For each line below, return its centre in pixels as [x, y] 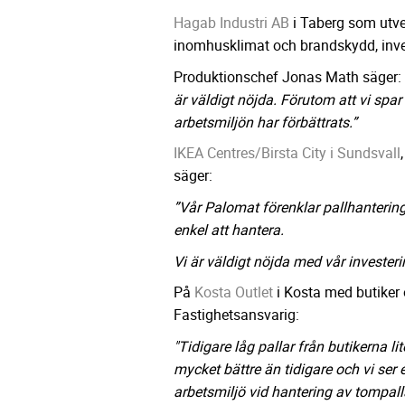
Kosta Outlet [234, 292]
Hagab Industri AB [231, 23]
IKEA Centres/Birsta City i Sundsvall [287, 153]
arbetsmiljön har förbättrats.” [265, 122]
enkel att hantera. [229, 230]
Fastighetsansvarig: [236, 315]
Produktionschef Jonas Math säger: [287, 76]
